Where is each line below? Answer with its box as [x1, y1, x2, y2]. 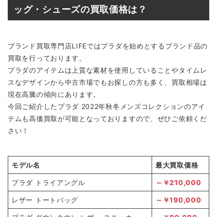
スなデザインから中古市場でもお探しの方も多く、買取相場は [8, 78, 207, 87]
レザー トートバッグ [12, 196, 78, 204]
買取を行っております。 [8, 54, 86, 62]
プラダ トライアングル [12, 178, 85, 187]
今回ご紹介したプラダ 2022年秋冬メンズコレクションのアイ [8, 102, 205, 111]
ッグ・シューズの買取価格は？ [14, 4, 147, 15]
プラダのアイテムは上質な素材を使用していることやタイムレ [8, 66, 207, 75]
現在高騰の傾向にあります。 [8, 90, 101, 99]
